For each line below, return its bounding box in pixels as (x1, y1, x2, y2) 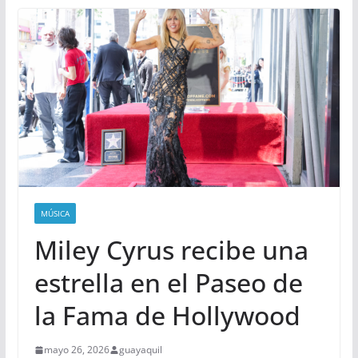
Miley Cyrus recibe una (34, 233, 308, 268)
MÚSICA (40, 208, 70, 220)
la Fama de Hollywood (34, 298, 300, 333)
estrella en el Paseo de (34, 265, 303, 300)
